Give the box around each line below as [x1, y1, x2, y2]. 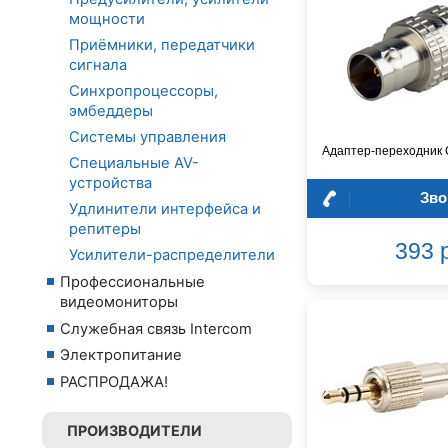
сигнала [69, 56, 127, 75]
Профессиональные [60, 272, 205, 291]
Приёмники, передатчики [69, 36, 255, 55]
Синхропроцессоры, [69, 82, 218, 101]
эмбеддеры [69, 102, 153, 121]
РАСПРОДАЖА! [60, 372, 168, 391]
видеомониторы [60, 292, 178, 311]
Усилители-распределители [69, 246, 275, 265]
